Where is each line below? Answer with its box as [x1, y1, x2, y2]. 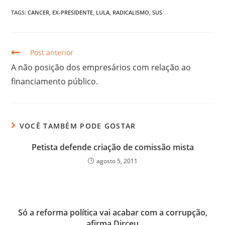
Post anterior [30, 47, 74, 57]
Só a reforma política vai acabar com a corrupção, [18, 206, 207, 218]
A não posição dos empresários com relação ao [11, 61, 191, 73]
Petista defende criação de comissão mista [31, 141, 194, 153]
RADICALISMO [113, 8, 150, 16]
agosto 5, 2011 [96, 156, 138, 165]
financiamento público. [11, 75, 98, 87]
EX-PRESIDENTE [52, 8, 93, 16]
